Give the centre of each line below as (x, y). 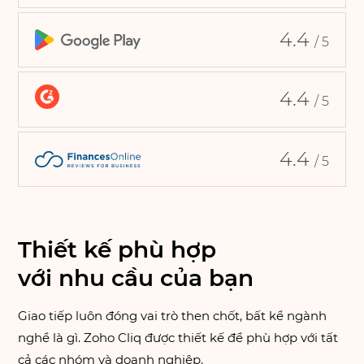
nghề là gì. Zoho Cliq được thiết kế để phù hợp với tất (178, 338)
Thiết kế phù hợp (117, 250)
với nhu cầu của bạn (136, 278)
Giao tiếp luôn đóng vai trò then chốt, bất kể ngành (173, 316)
